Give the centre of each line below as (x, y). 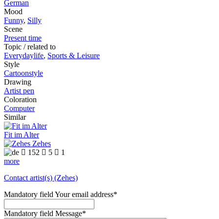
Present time (23, 38)
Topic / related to (30, 47)
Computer (19, 109)
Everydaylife (24, 56)
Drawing (18, 82)
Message (69, 214)
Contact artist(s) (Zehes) (41, 178)
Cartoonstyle (23, 73)
